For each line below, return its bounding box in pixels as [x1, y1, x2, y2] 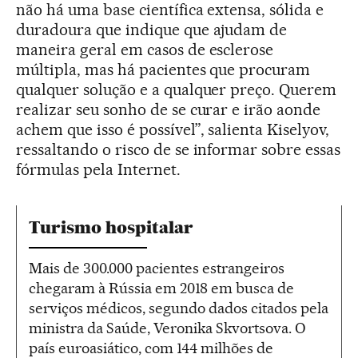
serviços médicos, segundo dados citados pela [29, 298, 328, 317]
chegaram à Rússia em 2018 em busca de [29, 278, 294, 297]
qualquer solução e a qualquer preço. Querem [16, 79, 337, 99]
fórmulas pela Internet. [16, 159, 181, 179]
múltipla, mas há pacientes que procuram [16, 59, 311, 79]
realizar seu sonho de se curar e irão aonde [16, 99, 321, 119]
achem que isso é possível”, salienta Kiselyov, [16, 119, 330, 139]
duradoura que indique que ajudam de [16, 19, 288, 39]
